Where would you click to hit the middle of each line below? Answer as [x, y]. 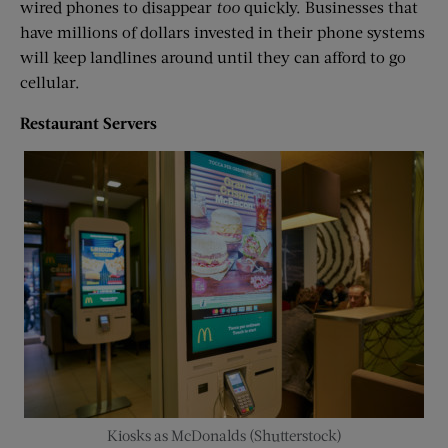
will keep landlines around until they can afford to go [213, 56]
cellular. [50, 81]
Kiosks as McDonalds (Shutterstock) [224, 434]
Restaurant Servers [88, 122]
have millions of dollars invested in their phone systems [222, 31]
